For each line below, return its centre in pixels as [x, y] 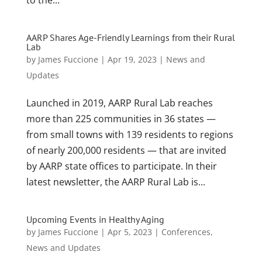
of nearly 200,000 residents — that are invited [126, 150]
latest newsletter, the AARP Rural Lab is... [116, 182]
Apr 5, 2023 [130, 232]
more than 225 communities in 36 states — [121, 118]
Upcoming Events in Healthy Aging [95, 219]
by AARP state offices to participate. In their [121, 166]
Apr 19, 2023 [132, 59]
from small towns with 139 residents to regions [130, 134]
